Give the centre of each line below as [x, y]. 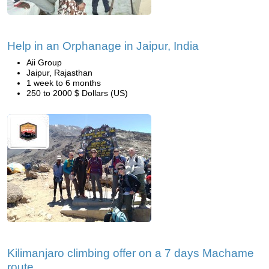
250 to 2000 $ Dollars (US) [77, 93]
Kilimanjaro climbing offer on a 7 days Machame [131, 253]
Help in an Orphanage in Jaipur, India [103, 46]
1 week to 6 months [64, 83]
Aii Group [44, 62]
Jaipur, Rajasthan [59, 73]
